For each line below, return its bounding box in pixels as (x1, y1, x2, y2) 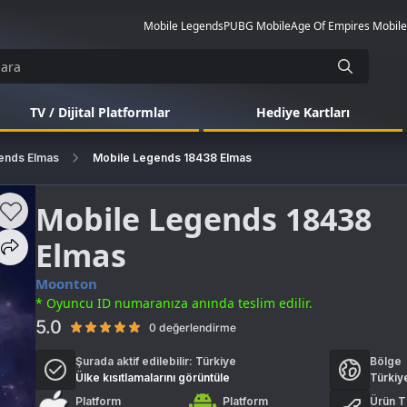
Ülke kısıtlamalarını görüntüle (75, 371, 231, 384)
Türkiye (195, 354, 237, 368)
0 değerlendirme (149, 321, 237, 334)
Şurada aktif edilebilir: (75, 354, 196, 368)
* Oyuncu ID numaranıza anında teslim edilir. (35, 294, 313, 312)
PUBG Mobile (223, 18, 291, 34)
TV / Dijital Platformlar (29, 104, 170, 121)
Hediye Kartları (256, 104, 350, 121)
